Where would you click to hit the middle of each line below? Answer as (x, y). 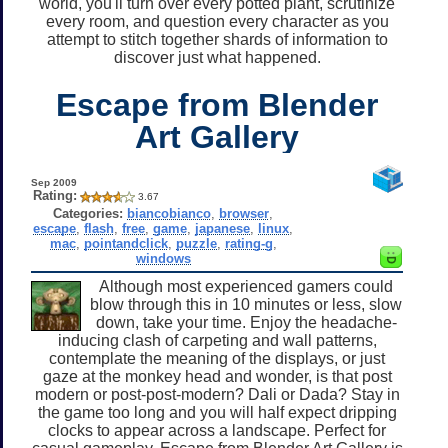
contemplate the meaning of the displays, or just (217, 358)
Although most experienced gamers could (246, 286)
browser (244, 213)
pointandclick (125, 243)
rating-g (248, 243)
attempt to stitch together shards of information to (217, 39)
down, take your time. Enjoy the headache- (246, 322)
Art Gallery (217, 136)
